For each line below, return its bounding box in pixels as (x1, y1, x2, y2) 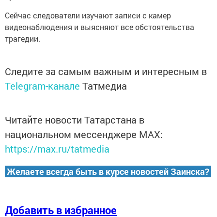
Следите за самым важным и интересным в (5, 65, 207, 77)
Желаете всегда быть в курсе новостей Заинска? (5, 166, 211, 177)
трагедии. (5, 33, 40, 44)
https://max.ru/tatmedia (5, 142, 109, 155)
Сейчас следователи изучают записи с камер (5, 10, 171, 20)
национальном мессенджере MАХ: (5, 128, 163, 140)
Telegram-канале (5, 79, 80, 92)
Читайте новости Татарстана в (5, 113, 144, 126)
